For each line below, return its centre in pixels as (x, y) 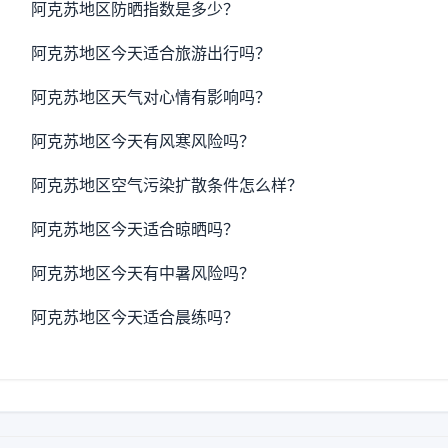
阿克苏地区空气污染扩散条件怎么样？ (167, 185)
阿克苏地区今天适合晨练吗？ (135, 317)
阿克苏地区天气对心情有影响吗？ (151, 97)
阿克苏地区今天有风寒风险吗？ (143, 141)
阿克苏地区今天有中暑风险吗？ (143, 273)
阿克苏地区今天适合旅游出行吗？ (151, 53)
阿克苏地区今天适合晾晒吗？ (135, 229)
